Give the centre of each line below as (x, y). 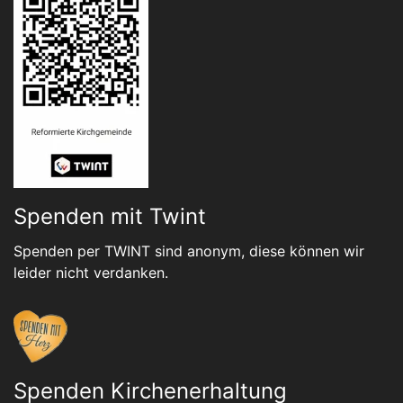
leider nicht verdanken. (91, 273)
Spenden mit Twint (110, 216)
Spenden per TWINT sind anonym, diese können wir (189, 251)
